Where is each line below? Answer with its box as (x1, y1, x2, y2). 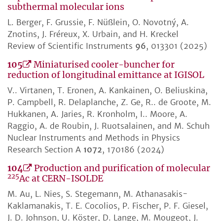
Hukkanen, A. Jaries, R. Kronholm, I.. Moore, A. (7, 109, 187, 119)
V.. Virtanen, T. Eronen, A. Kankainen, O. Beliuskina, (7, 85, 208, 96)
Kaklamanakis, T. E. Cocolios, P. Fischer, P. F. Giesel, (7, 201, 208, 211)
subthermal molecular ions (7, 1, 124, 13)
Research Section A (7, 145, 83, 155)
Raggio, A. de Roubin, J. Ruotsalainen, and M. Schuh (7, 121, 210, 131)
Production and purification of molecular (34, 163, 210, 174)
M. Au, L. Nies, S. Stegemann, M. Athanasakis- (7, 189, 188, 199)
